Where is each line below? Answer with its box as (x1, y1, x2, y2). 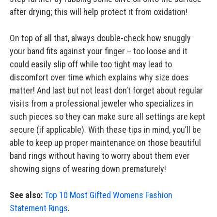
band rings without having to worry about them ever (10, 151, 190, 161)
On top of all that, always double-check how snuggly (10, 33, 191, 44)
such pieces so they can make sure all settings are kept (10, 111, 205, 122)
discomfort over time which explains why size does (10, 72, 189, 83)
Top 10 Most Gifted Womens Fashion (45, 190, 172, 201)
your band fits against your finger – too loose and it (10, 46, 187, 57)
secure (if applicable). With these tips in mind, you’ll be (10, 124, 201, 135)
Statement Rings (10, 203, 68, 214)
